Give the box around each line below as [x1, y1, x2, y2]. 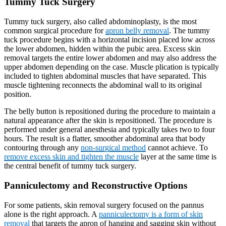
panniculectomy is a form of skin [99, 209, 203, 218]
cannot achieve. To [146, 143, 208, 152]
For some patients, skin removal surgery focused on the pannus [4, 200, 204, 209]
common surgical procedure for [4, 26, 105, 35]
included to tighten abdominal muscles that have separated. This [4, 72, 206, 81]
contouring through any [4, 143, 81, 152]
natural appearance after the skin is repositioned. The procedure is [4, 116, 212, 125]
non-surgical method [81, 143, 146, 152]
